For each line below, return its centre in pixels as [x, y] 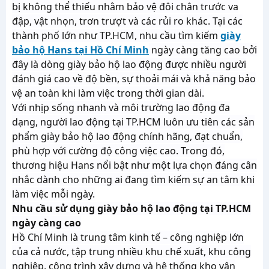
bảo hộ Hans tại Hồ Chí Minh [80, 50]
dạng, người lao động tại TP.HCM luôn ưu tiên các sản [133, 122]
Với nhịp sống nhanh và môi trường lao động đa [121, 107]
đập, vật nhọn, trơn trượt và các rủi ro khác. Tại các [127, 21]
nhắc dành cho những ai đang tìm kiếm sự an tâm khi [133, 180]
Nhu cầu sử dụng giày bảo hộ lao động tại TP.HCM [131, 208]
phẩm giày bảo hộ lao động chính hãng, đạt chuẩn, [127, 136]
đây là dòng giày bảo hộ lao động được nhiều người [129, 64]
